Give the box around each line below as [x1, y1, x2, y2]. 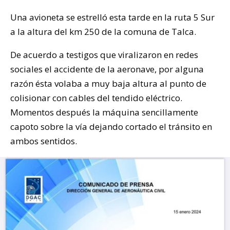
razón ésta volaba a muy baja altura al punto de [10, 78, 206, 90]
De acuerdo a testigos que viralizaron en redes [10, 49, 198, 61]
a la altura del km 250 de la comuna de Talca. [10, 26, 196, 38]
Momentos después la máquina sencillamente [10, 106, 198, 119]
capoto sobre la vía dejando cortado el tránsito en [10, 121, 212, 133]
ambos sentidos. [10, 135, 77, 147]
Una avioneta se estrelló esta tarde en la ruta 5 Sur [10, 11, 215, 24]
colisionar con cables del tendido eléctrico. [10, 92, 182, 104]
